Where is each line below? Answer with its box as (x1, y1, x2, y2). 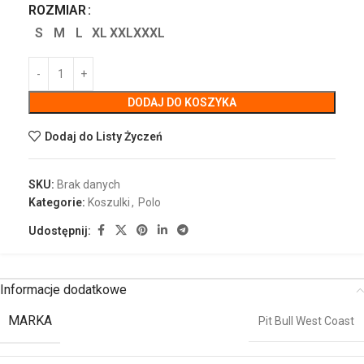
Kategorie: (28, 196, 85, 210)
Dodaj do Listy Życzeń (44, 129, 162, 143)
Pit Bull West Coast (258, 314, 354, 328)
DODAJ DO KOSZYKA (128, 96, 236, 110)
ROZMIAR (28, 2, 86, 19)
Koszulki (88, 196, 130, 210)
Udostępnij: (28, 223, 91, 237)
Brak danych (57, 178, 120, 192)
